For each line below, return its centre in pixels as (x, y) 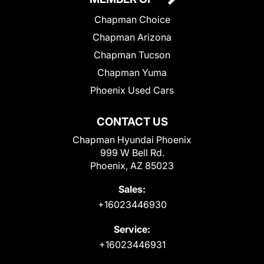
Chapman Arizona (132, 37)
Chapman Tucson (132, 55)
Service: (132, 229)
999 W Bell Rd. (132, 152)
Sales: (132, 189)
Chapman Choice (132, 19)
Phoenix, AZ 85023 (132, 165)
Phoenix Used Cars (132, 90)
